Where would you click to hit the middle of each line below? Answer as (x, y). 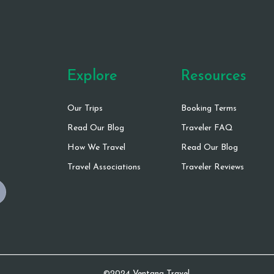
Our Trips (85, 108)
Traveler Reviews (213, 167)
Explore (92, 76)
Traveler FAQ (207, 128)
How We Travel (96, 147)
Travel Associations (104, 167)
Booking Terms (209, 108)
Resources (214, 76)
